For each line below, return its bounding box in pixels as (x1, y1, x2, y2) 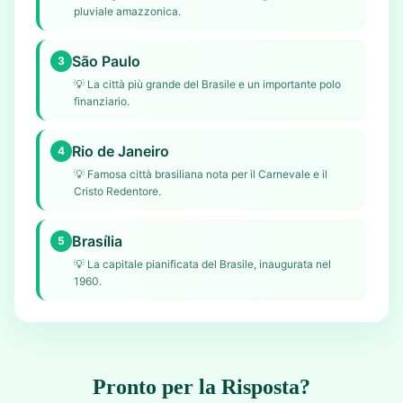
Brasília (72, 232, 122, 250)
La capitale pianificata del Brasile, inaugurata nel (87, 257, 331, 271)
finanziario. (74, 94, 130, 108)
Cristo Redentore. (74, 184, 161, 198)
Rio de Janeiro (72, 142, 169, 160)
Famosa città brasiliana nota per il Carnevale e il (87, 167, 327, 181)
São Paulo (72, 52, 140, 70)
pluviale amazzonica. (74, 4, 181, 18)
